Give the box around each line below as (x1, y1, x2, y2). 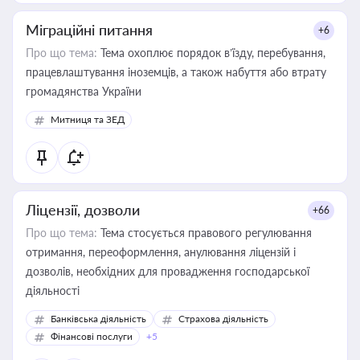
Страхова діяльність (178, 313, 268, 325)
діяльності (26, 284, 80, 297)
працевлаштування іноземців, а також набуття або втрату (26, 65, 326, 79)
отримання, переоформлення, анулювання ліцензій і (26, 245, 296, 259)
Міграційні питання (26, 21, 153, 39)
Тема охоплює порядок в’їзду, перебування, (97, 46, 325, 59)
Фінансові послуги (51, 330, 133, 342)
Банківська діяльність (51, 313, 146, 325)
